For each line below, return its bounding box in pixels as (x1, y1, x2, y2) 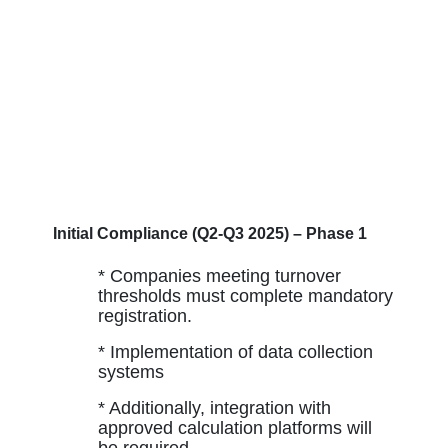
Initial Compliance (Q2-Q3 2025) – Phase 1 (52, 224, 367, 242)
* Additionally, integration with (97, 397, 331, 418)
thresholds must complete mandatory (97, 285, 393, 306)
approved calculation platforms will (97, 417, 372, 438)
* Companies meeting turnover (97, 265, 341, 286)
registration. (97, 305, 192, 326)
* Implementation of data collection (97, 341, 373, 362)
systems (97, 361, 164, 382)
